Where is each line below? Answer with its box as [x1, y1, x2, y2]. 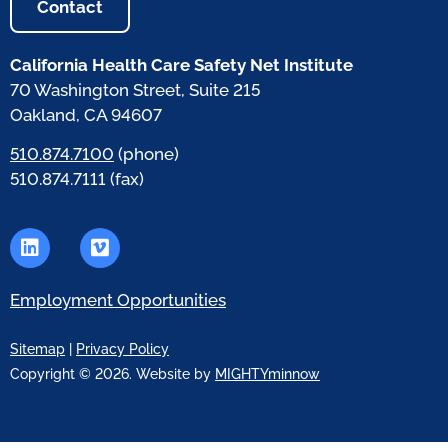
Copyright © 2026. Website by [10, 366, 215, 383]
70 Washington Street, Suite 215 [10, 80, 260, 101]
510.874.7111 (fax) [10, 169, 144, 190]
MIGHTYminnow [215, 366, 320, 383]
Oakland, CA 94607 [10, 105, 162, 126]
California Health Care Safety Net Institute [10, 55, 353, 76]
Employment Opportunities [10, 289, 226, 310]
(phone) [114, 144, 179, 165]
